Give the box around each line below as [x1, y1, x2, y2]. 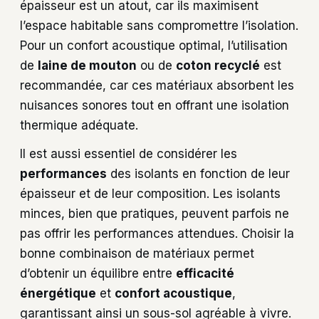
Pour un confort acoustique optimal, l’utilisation [20, 38, 288, 53]
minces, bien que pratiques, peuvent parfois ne [20, 206, 289, 221]
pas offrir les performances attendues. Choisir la [20, 226, 294, 241]
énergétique [20, 286, 96, 301]
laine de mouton [38, 58, 137, 73]
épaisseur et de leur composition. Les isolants [20, 187, 281, 202]
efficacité [176, 266, 234, 281]
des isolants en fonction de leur [107, 167, 290, 182]
